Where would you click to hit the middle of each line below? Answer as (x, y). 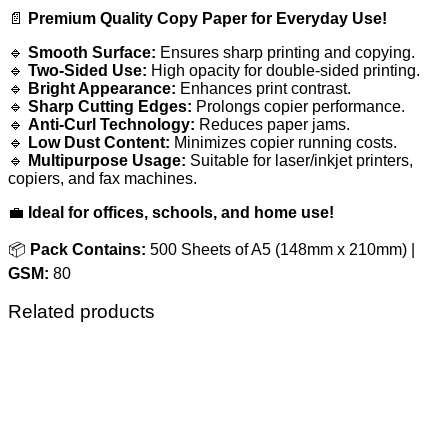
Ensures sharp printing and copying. (285, 52)
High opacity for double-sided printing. (283, 70)
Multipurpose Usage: (107, 160)
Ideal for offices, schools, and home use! (181, 212)
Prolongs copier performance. (298, 106)
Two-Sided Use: (87, 70)
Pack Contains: (88, 249)
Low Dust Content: (99, 142)
